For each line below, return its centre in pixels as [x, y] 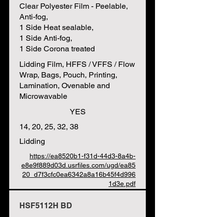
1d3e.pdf [122, 184]
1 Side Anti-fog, [46, 38]
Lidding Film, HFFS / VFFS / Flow [77, 64]
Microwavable [43, 96]
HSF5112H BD [46, 206]
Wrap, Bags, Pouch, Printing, [68, 75]
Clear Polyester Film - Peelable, [74, 6]
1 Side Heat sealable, [56, 27]
